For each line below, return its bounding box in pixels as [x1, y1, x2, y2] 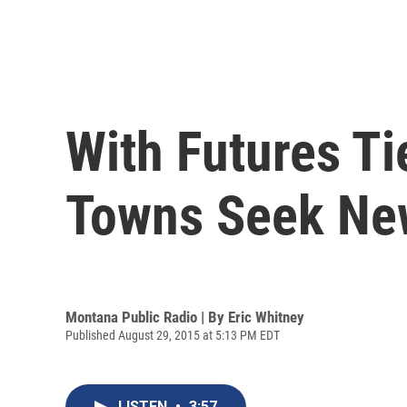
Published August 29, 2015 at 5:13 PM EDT [65, 327, 280, 342]
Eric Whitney [228, 307, 304, 326]
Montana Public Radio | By [65, 307, 228, 326]
